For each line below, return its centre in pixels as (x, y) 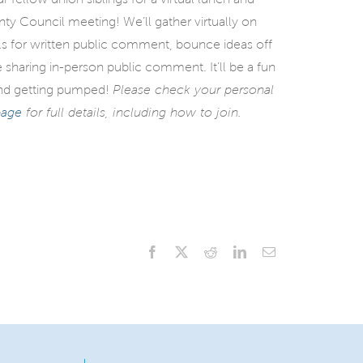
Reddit (233, 251)
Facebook (183, 251)
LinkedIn (269, 251)
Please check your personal (193, 90)
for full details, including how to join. (132, 113)
